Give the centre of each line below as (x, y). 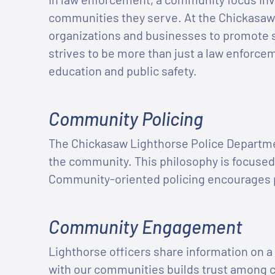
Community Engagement (146, 227)
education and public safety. (123, 71)
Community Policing (126, 118)
